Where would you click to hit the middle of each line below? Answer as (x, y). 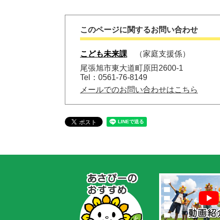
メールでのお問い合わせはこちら (139, 90)
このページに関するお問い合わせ (139, 30)
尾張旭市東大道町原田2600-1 (132, 68)
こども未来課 (104, 54)
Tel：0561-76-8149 (114, 77)
